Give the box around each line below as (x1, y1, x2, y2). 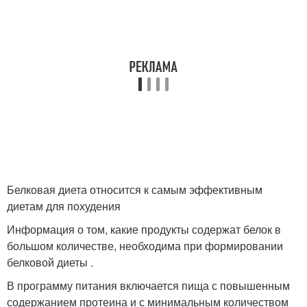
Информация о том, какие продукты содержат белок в (7, 221, 281, 238)
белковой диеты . (7, 254, 93, 271)
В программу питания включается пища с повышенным (7, 278, 290, 294)
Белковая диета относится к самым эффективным (7, 182, 262, 198)
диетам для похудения (7, 198, 121, 214)
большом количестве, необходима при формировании (7, 238, 283, 254)
